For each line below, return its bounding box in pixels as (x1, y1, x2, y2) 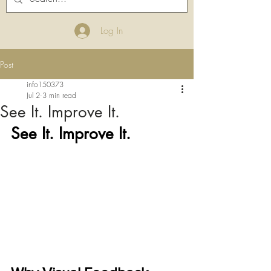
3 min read (42, 90, 76, 100)
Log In (100, 24, 123, 37)
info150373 (27, 79, 64, 90)
